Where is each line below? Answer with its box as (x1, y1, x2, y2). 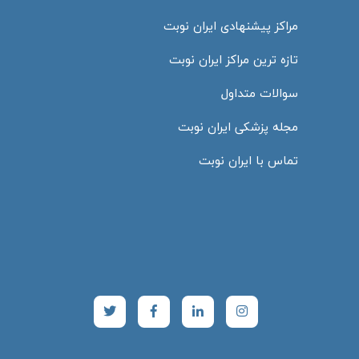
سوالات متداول (221, 82, 298, 103)
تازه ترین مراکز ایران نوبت (169, 48, 298, 70)
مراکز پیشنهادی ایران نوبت (163, 14, 298, 36)
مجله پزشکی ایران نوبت (178, 115, 298, 137)
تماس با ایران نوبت (199, 149, 298, 171)
